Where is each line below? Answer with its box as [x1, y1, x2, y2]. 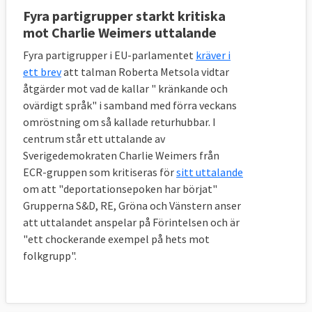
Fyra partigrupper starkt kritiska [23, 6, 226, 24]
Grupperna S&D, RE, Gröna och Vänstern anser [23, 198, 241, 212]
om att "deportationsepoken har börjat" [23, 181, 217, 196]
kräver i [196, 47, 231, 62]
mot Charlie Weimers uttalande [23, 23, 217, 41]
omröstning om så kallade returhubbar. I [23, 114, 216, 129]
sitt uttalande [176, 164, 243, 179]
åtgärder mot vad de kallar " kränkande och [23, 81, 228, 95]
